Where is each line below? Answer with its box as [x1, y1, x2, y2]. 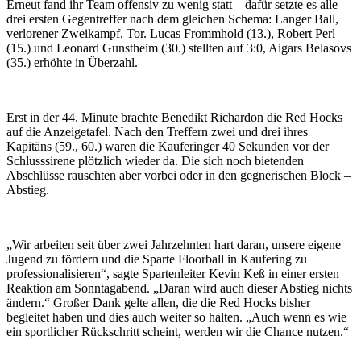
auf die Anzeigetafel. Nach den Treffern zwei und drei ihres [6, 125, 308, 139]
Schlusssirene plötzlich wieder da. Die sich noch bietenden [6, 154, 304, 168]
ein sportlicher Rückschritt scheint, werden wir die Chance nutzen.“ [6, 325, 349, 339]
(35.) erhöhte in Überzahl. [6, 56, 138, 70]
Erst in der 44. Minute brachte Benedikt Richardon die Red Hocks [6, 110, 342, 125]
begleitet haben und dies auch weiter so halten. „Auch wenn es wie [6, 310, 346, 325]
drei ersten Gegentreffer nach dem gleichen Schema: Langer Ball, [6, 12, 338, 27]
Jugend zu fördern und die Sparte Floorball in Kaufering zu [6, 252, 307, 267]
